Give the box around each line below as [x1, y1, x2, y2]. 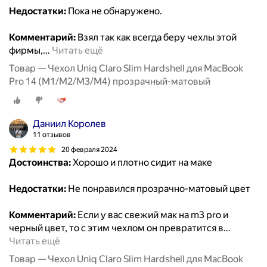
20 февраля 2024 [61, 145, 117, 154]
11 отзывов [33, 131, 71, 139]
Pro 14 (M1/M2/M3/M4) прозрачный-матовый [9, 76, 210, 88]
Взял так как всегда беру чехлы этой [76, 32, 237, 44]
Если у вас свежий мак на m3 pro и [76, 209, 228, 221]
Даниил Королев [33, 118, 106, 130]
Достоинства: [9, 157, 71, 169]
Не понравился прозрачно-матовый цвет [66, 183, 250, 195]
